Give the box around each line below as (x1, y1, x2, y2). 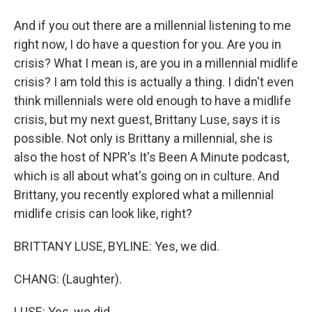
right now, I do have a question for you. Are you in (14, 37, 281, 52)
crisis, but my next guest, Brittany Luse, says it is (14, 112, 281, 127)
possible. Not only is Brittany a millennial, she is (14, 131, 273, 146)
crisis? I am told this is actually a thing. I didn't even (14, 75, 294, 89)
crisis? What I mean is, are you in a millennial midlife (14, 56, 298, 70)
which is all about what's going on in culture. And (14, 169, 279, 183)
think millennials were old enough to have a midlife (14, 93, 291, 108)
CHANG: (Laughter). (14, 272, 122, 286)
